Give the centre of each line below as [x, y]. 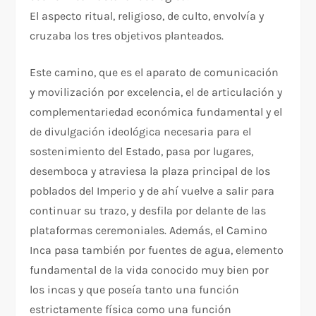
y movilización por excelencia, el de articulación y [156, 92]
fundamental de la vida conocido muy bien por [150, 270]
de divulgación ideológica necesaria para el [141, 132]
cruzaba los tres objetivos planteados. [127, 36]
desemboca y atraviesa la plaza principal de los [150, 171]
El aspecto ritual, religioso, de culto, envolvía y [147, 16]
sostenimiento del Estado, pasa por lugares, [142, 152]
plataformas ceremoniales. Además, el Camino [149, 231]
